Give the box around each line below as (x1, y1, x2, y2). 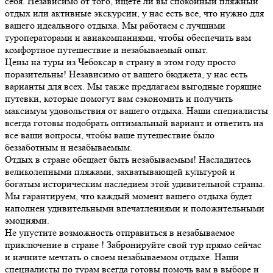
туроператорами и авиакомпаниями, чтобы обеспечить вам (5, 31, 251, 43)
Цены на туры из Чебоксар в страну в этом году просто (5, 55, 236, 68)
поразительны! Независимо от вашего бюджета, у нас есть (5, 68, 247, 80)
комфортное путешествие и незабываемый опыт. (5, 43, 208, 55)
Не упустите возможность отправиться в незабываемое (5, 226, 235, 238)
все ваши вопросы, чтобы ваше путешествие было (5, 129, 214, 141)
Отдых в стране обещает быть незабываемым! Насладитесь (5, 153, 251, 165)
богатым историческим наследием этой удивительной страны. (5, 177, 265, 190)
